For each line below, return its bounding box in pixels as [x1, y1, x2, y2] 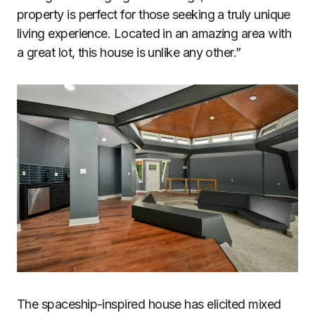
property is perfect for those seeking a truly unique [17, 7, 290, 22]
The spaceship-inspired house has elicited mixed [17, 296, 281, 311]
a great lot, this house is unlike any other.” [17, 45, 241, 60]
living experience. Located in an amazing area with [17, 26, 291, 41]
